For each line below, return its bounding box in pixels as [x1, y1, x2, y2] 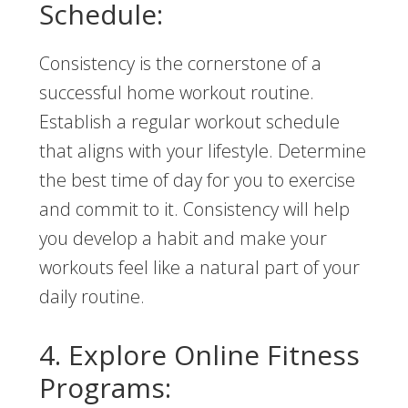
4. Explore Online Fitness [38, 336, 360, 374]
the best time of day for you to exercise [38, 168, 355, 193]
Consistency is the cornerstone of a [38, 51, 321, 76]
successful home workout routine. [38, 80, 314, 106]
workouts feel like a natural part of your [38, 255, 360, 280]
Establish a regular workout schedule [38, 109, 340, 135]
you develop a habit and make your [38, 226, 327, 251]
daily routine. [38, 284, 145, 310]
